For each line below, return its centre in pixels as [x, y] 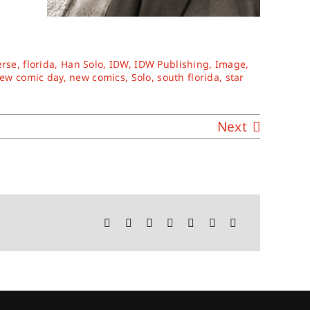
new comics [98, 77]
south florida [189, 77]
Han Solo [82, 64]
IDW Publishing [172, 64]
